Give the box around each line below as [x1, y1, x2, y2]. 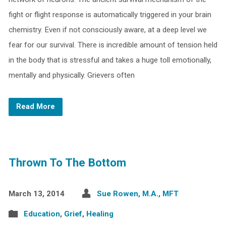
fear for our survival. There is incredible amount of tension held [8, 40, 217, 49]
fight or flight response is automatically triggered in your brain [8, 10, 211, 19]
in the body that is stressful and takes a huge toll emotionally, [8, 55, 211, 65]
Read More [16, 102, 55, 111]
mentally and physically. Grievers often [8, 71, 135, 80]
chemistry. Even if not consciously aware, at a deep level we [8, 25, 207, 34]
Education [23, 209, 60, 218]
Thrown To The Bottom [8, 156, 126, 169]
